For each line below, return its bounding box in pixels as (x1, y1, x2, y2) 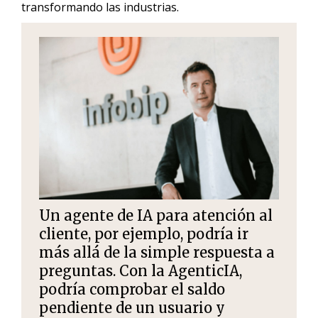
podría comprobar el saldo (39, 280, 225, 298)
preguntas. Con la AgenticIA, (39, 261, 242, 280)
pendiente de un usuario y (39, 298, 225, 317)
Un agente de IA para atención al (39, 206, 273, 224)
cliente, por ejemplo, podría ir (39, 224, 248, 243)
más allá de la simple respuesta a (39, 243, 275, 261)
